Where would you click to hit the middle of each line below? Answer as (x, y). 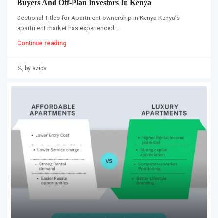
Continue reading (42, 43)
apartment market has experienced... (68, 28)
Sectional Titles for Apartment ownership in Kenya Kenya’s (98, 18)
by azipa (36, 68)
